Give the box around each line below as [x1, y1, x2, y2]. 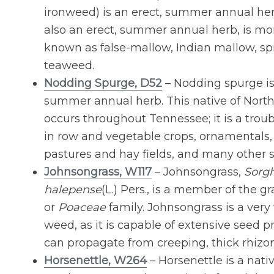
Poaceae [58, 201, 106, 215]
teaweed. [44, 59, 94, 73]
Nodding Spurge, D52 [44, 76, 162, 91]
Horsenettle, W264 [44, 254, 147, 268]
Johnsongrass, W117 [44, 165, 152, 179]
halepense [44, 183, 102, 197]
